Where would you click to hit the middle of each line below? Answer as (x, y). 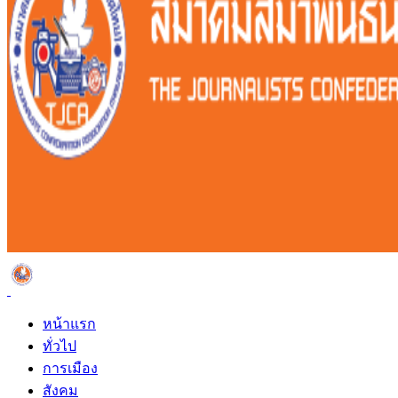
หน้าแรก (69, 324)
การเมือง (70, 368)
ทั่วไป (60, 346)
